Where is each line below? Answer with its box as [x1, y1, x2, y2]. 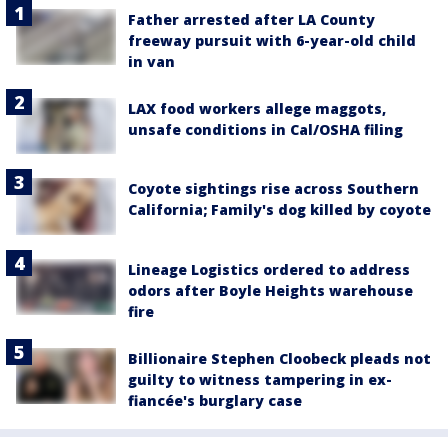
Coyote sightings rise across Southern [128, 179, 419, 199]
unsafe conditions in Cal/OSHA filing [128, 120, 403, 139]
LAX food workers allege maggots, [128, 99, 386, 118]
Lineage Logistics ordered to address [128, 259, 410, 279]
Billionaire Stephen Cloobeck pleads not [128, 348, 431, 368]
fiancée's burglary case [128, 390, 302, 410]
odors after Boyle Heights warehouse [128, 280, 413, 300]
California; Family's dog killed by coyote [128, 200, 431, 220]
